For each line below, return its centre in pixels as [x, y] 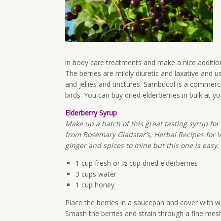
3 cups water [96, 174]
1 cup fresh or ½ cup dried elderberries [137, 163]
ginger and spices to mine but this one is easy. [142, 145]
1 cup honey [95, 185]
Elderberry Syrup [91, 113]
